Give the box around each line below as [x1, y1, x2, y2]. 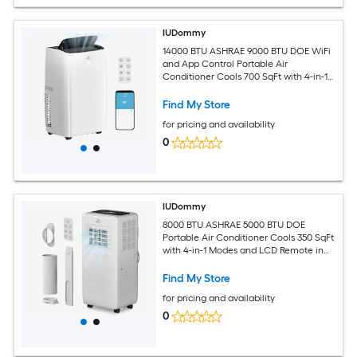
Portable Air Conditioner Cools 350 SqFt [163, 231, 335, 243]
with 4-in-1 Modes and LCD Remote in [163, 244, 324, 256]
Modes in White [163, 83, 231, 95]
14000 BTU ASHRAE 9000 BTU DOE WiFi [163, 45, 331, 57]
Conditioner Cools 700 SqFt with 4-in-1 [163, 70, 328, 82]
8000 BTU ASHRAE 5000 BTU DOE [163, 218, 306, 230]
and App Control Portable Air [163, 57, 288, 69]
